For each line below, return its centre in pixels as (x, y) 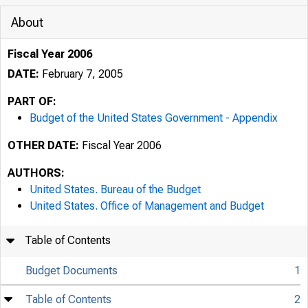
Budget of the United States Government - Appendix (154, 118)
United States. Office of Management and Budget (147, 206)
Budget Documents (72, 271)
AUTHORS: (36, 173)
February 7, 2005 (81, 74)
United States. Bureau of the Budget (115, 189)
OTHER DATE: (43, 145)
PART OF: (32, 101)
